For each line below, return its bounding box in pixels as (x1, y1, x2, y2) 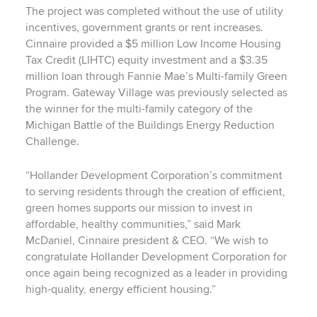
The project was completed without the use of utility (25, 4, 283, 18)
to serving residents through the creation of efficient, (25, 185, 285, 199)
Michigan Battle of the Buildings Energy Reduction (25, 118, 275, 132)
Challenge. (25, 134, 79, 149)
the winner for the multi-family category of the (25, 102, 253, 116)
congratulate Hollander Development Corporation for (25, 250, 287, 264)
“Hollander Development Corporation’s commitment (25, 168, 282, 183)
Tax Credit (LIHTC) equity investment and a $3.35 (25, 53, 267, 67)
